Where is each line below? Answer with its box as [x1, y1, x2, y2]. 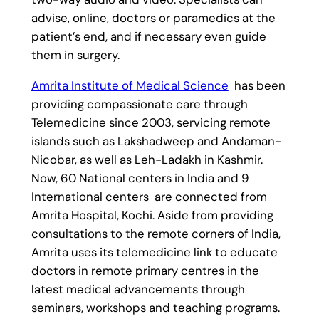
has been [228, 77, 286, 93]
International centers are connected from [31, 188, 267, 204]
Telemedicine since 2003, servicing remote [31, 114, 271, 130]
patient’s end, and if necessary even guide [31, 28, 266, 44]
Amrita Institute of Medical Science [31, 77, 229, 93]
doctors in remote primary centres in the [31, 262, 259, 278]
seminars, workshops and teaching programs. [31, 299, 280, 315]
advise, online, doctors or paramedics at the [31, 9, 276, 26]
